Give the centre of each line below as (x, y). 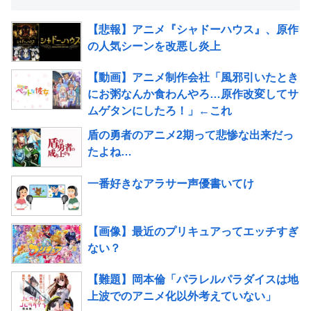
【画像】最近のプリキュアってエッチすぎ (193, 231)
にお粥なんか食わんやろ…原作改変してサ (193, 94)
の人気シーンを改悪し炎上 (154, 46)
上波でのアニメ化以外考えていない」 (182, 296)
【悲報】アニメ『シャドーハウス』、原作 (193, 29)
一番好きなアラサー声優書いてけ (171, 183)
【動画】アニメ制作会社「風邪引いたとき (193, 78)
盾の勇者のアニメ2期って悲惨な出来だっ (191, 135)
